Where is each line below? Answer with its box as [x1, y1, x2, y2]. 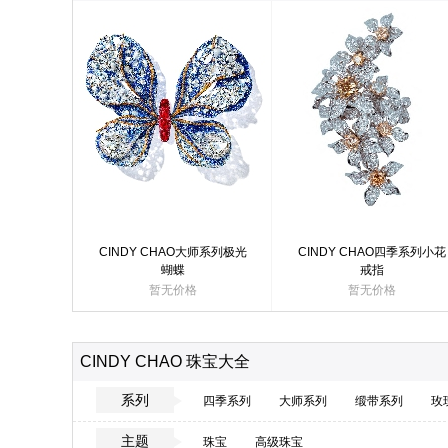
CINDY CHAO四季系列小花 [297, 245, 446, 259]
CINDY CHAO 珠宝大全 [80, 353, 250, 370]
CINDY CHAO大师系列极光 [98, 245, 247, 259]
